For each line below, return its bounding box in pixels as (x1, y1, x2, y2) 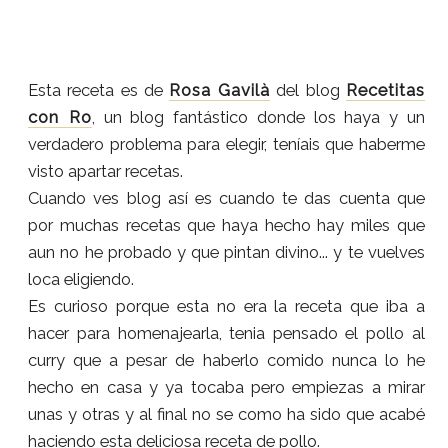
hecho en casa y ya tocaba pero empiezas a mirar (28, 377, 425, 398)
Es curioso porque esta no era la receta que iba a (28, 296, 425, 317)
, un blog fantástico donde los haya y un (91, 107, 425, 128)
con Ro (28, 107, 92, 128)
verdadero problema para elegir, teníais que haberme (28, 134, 425, 155)
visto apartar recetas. (28, 161, 184, 182)
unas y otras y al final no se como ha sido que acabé (28, 404, 425, 425)
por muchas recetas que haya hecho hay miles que (28, 215, 425, 236)
